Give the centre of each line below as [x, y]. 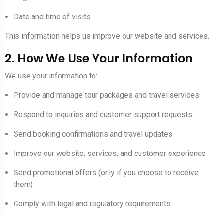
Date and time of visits [52, 17]
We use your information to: [51, 76]
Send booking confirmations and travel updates [93, 134]
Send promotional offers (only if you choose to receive [106, 173]
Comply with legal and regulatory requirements [92, 204]
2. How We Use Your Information [99, 59]
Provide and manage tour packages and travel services [106, 95]
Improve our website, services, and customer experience [110, 154]
